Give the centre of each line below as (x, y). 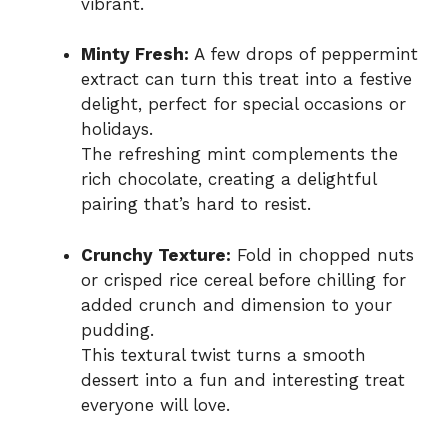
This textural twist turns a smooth (223, 354)
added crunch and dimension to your (236, 304)
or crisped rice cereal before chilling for (243, 279)
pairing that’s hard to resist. (196, 204)
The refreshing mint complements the (239, 154)
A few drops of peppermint (303, 54)
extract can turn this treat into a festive (246, 79)
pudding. (117, 329)
